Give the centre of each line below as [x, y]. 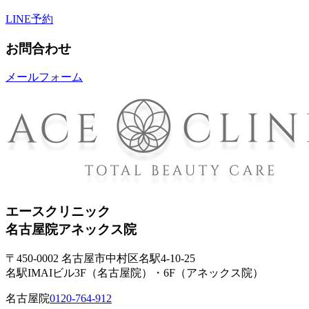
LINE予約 [29, 19]
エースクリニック [58, 212]
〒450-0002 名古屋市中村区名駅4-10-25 [100, 258]
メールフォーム [44, 77]
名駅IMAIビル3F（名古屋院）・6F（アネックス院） [134, 272]
